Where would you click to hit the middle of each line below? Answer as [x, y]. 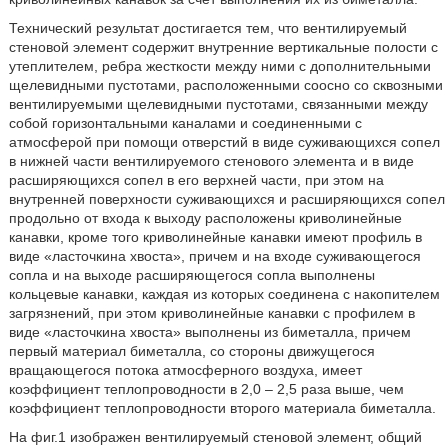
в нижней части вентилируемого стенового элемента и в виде [211, 161]
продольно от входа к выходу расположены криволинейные [205, 218]
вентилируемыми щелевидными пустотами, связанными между [218, 104]
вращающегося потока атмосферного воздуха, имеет [185, 370]
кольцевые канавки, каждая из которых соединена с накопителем [224, 294]
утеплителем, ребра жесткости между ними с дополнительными [219, 66]
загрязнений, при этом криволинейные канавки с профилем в [211, 313]
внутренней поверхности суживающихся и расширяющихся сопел [226, 199]
